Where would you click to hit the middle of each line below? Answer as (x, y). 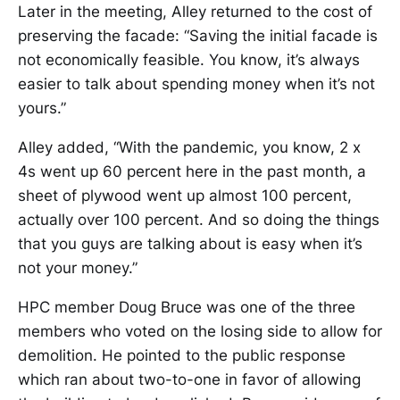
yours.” (42, 108)
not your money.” (78, 268)
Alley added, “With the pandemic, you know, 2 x (189, 147)
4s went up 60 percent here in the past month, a (192, 171)
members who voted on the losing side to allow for (200, 331)
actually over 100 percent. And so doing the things (199, 220)
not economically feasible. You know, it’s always (189, 60)
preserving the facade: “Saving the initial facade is (198, 36)
